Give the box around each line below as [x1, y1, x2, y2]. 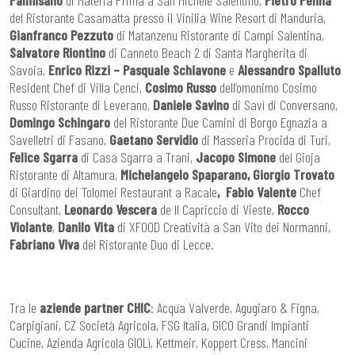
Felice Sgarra [10, 148, 78, 166]
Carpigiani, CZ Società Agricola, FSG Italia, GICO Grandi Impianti [10, 316, 309, 334]
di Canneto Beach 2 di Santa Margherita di [105, 44, 307, 62]
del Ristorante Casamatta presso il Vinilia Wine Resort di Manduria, [10, 9, 326, 27]
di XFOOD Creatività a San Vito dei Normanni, [114, 218, 330, 236]
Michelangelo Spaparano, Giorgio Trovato [120, 166, 334, 184]
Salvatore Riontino [10, 44, 105, 62]
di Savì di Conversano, [229, 96, 338, 114]
